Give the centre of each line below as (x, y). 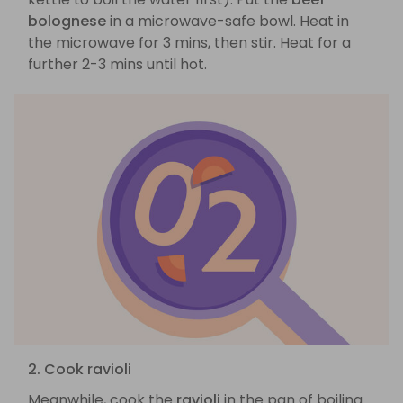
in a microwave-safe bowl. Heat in (228, 22)
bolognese (67, 22)
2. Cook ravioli (80, 370)
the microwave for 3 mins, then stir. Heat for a (189, 43)
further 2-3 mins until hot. (117, 65)
